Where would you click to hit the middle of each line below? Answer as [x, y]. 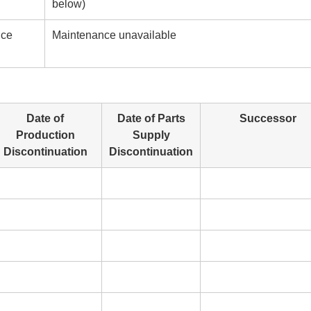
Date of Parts [151, 118]
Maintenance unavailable [114, 35]
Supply [151, 135]
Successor [268, 118]
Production [45, 135]
